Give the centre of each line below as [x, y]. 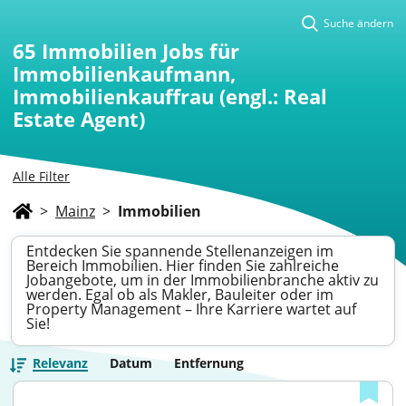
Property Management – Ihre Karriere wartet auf [191, 309]
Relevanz [60, 363]
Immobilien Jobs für [140, 51]
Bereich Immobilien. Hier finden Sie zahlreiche [183, 266]
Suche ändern [358, 23]
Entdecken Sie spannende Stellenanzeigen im [180, 251]
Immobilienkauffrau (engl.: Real [170, 96]
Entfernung [209, 363]
